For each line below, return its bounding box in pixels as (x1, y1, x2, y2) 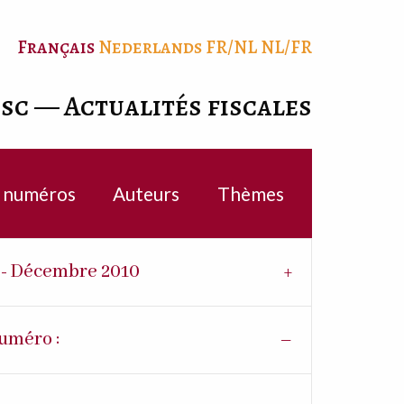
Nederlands (98, 33, 203, 60)
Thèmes (216, 181, 284, 205)
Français (17, 33, 96, 60)
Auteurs (113, 181, 180, 205)
